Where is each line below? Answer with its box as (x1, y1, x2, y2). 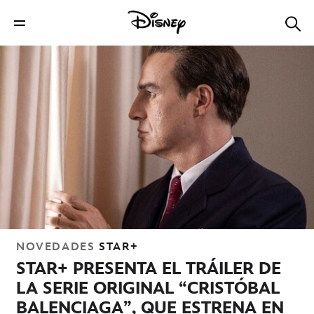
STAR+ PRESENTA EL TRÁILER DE (16, 258, 281, 279)
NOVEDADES (16, 240, 95, 254)
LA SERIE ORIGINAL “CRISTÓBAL (16, 278, 280, 299)
